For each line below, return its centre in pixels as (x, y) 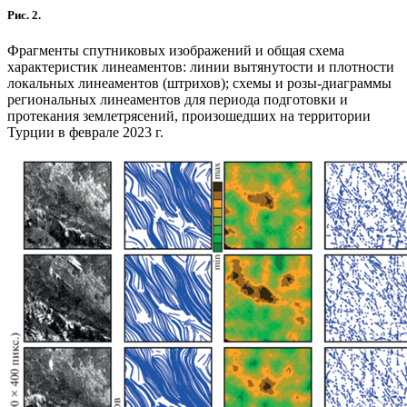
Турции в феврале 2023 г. (85, 132)
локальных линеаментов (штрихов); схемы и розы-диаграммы (199, 83)
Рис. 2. (24, 15)
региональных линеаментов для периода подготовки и (178, 99)
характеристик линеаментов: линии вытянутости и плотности (201, 66)
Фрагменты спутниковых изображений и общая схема (176, 50)
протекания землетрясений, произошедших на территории (189, 115)
